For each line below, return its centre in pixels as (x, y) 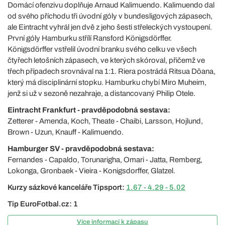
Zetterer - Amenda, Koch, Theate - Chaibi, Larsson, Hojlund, (105, 121)
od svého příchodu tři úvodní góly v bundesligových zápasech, (110, 16)
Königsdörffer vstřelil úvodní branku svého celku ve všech (102, 49)
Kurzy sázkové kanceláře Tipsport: (67, 187)
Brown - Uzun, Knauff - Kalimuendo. (66, 132)
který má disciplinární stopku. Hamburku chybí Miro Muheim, (107, 82)
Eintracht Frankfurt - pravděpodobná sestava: (89, 110)
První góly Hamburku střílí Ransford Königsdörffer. (90, 38)
